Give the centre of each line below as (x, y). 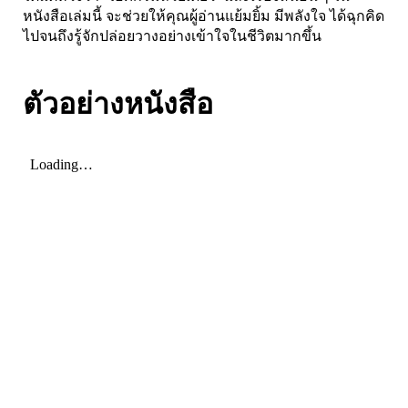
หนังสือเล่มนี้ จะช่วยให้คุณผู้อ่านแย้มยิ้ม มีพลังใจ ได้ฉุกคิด (204, 15)
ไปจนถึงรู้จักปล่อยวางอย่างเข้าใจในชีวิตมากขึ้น (172, 36)
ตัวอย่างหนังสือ (118, 103)
